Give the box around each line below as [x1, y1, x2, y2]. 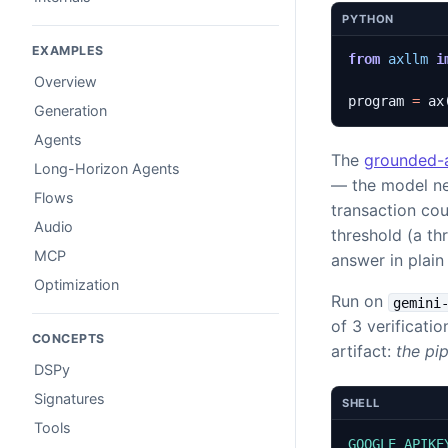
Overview [34, 73, 97, 91]
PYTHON [342, 11, 394, 26]
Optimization [34, 275, 119, 293]
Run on [331, 291, 389, 312]
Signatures [34, 389, 105, 407]
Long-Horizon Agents [34, 159, 180, 177]
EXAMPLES [32, 43, 104, 59]
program [347, 93, 404, 110]
